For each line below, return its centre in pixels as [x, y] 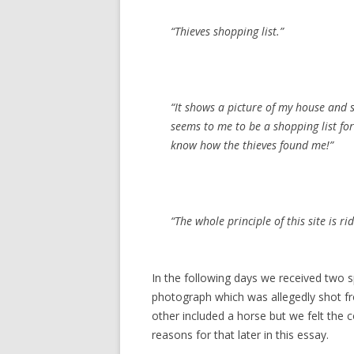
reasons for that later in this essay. [240, 335]
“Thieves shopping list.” [227, 31]
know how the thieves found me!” [252, 145]
